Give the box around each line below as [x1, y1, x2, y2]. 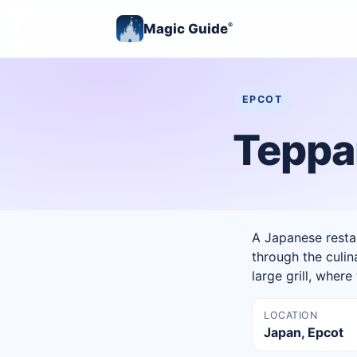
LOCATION [264, 309, 318, 322]
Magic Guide [143, 21, 228, 37]
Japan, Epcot [264, 324, 344, 341]
